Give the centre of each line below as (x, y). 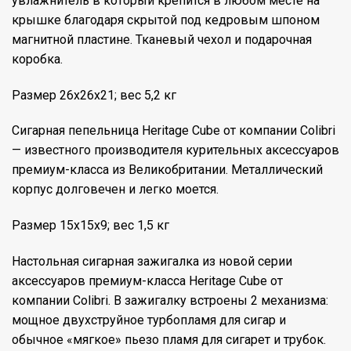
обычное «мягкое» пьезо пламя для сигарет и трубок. (169, 339)
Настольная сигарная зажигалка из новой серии (152, 261)
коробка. (37, 59)
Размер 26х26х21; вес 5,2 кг (94, 95)
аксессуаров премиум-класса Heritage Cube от (147, 280)
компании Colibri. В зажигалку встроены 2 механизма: (170, 300)
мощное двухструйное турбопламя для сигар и (149, 320)
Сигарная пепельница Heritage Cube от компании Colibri (174, 131)
